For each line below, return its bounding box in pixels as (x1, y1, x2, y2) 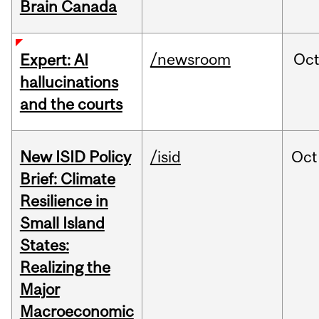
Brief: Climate (19, 169, 115, 189)
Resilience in (19, 192, 108, 211)
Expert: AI (19, 51, 88, 70)
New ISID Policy (19, 147, 131, 167)
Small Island (19, 214, 105, 233)
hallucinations (19, 73, 118, 92)
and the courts (19, 95, 122, 114)
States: (19, 236, 69, 255)
